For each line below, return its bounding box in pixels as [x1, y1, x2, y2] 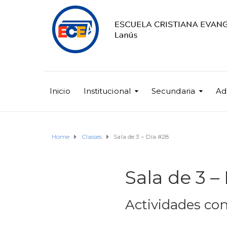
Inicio [50, 86, 70, 96]
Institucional [83, 86, 131, 96]
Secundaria [151, 86, 195, 96]
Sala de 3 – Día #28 [113, 133, 170, 140]
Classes [81, 133, 102, 140]
